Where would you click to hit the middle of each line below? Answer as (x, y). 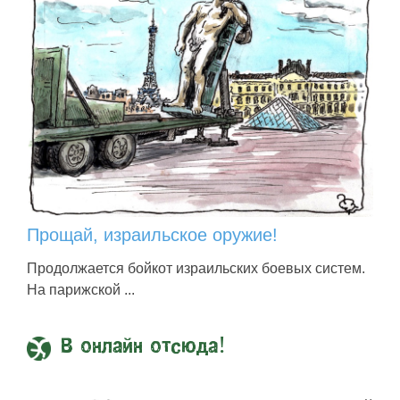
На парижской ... (81, 290)
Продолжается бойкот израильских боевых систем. (196, 269)
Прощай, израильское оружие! (152, 235)
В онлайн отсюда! (143, 348)
